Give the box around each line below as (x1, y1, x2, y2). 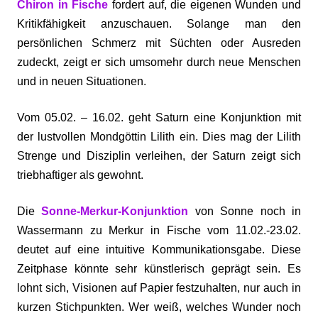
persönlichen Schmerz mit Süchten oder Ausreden (17, 37, 301, 49)
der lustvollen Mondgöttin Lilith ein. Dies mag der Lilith (17, 131, 301, 143)
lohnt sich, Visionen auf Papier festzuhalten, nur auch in (17, 282, 301, 294)
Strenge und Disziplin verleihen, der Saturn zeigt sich (17, 150, 301, 162)
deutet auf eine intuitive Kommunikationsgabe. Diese (17, 243, 301, 256)
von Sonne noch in (188, 205, 302, 217)
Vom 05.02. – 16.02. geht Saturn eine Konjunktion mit (17, 111, 301, 124)
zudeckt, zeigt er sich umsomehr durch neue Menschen (17, 56, 301, 68)
